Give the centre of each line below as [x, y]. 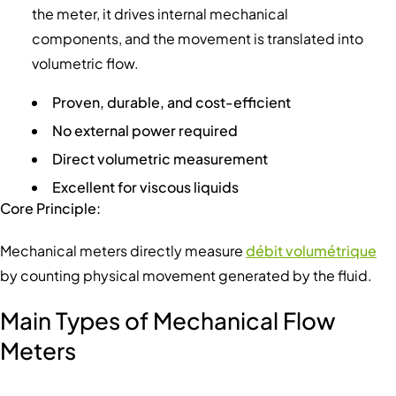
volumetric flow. [85, 63]
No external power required [145, 130]
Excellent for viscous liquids [145, 187]
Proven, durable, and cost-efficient [171, 102]
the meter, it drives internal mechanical [160, 13]
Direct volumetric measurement [160, 158]
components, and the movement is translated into [197, 38]
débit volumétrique [311, 250]
